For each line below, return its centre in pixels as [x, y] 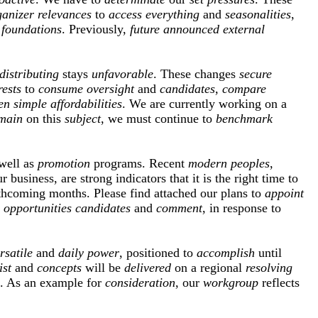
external [244, 29]
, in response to [242, 208]
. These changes [196, 74]
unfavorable [122, 74]
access [125, 15]
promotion [64, 164]
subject [83, 119]
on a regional [208, 268]
